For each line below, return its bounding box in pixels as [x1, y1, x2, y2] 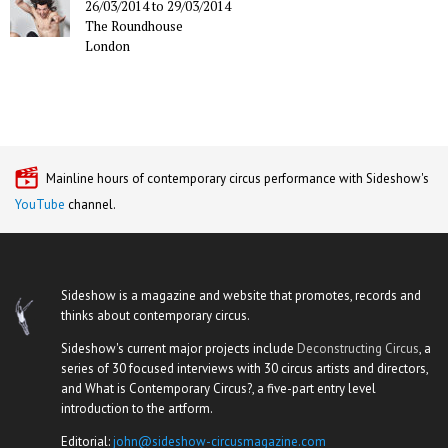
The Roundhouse [85, 17, 183, 36]
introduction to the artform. [61, 400, 213, 418]
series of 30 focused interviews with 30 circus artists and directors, [61, 360, 428, 378]
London [85, 37, 130, 56]
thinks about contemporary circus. [61, 307, 250, 325]
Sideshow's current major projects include [61, 340, 297, 358]
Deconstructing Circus [297, 340, 419, 358]
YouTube [15, 196, 65, 214]
